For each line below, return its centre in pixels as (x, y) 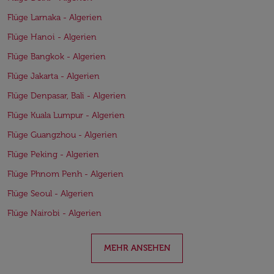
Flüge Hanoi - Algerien (52, 37)
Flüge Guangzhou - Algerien (62, 135)
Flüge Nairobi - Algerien (54, 213)
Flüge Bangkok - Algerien (57, 57)
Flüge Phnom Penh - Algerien (65, 174)
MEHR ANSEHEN (137, 248)
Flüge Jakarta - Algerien (54, 76)
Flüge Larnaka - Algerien (55, 17)
